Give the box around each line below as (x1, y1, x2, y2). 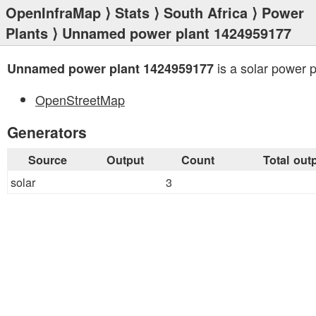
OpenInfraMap (6, 2, 101, 23)
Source (28, 152, 67, 168)
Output (106, 152, 144, 168)
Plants (6, 23, 48, 43)
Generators (7, 121, 87, 142)
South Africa (164, 2, 248, 23)
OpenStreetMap (35, 90, 125, 109)
